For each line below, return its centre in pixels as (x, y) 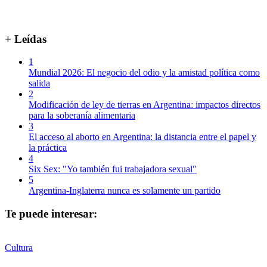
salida (39, 83)
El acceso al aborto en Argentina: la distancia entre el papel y (142, 137)
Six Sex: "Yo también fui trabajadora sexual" (113, 169)
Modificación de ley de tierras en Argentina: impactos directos (145, 105)
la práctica (48, 148)
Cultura (19, 247)
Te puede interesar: (51, 213)
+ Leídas (26, 39)
